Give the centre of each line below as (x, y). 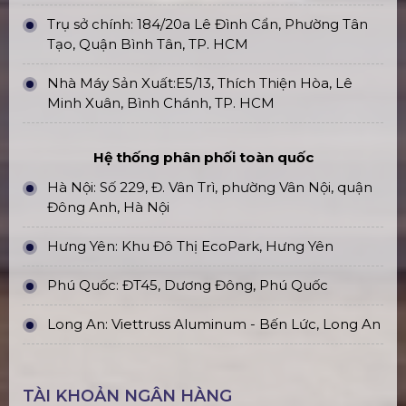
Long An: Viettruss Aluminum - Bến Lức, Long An (214, 324)
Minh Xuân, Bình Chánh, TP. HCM (161, 103)
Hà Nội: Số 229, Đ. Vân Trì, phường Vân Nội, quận (210, 187)
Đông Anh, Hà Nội (108, 207)
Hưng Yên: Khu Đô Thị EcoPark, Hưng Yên (190, 246)
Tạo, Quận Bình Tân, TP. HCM (148, 44)
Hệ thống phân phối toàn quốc (203, 157)
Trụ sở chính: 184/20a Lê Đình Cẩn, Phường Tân (208, 24)
